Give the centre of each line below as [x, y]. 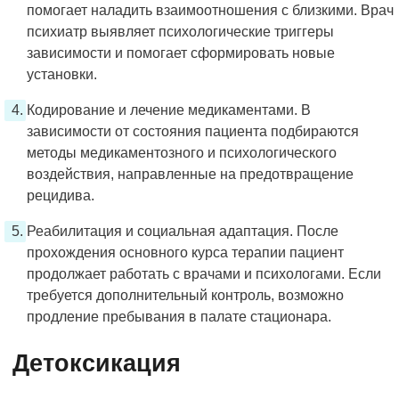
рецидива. [61, 195]
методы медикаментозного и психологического [182, 153]
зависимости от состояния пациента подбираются [193, 131]
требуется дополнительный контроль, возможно [185, 295]
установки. [62, 74]
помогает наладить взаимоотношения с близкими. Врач [210, 10]
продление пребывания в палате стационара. [179, 317]
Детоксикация [97, 363]
